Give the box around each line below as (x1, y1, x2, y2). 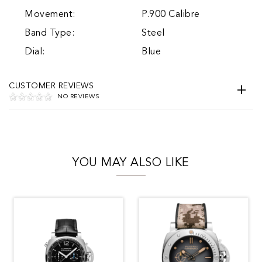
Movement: (25, 9, 75, 19)
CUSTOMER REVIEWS (9, 81, 94, 90)
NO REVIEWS (57, 93, 99, 100)
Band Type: (25, 28, 74, 38)
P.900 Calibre (142, 9, 200, 19)
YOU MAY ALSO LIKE (73, 157, 189, 169)
